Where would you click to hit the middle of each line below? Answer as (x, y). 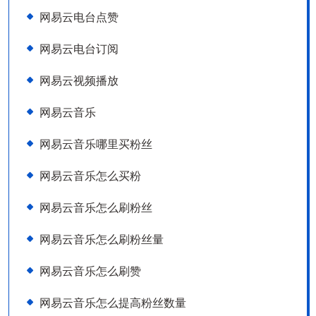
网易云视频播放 (79, 80)
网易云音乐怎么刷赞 (90, 271)
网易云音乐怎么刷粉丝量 (102, 239)
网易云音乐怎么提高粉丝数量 (113, 303)
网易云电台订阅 (79, 49)
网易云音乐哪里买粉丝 (96, 144)
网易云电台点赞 (79, 17)
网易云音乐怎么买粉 (90, 176)
